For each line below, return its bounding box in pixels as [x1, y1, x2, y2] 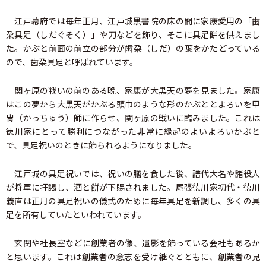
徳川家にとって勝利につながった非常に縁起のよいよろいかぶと [6, 125, 260, 138]
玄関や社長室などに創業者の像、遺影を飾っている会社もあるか [6, 237, 260, 249]
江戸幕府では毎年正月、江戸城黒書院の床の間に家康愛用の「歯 [6, 15, 260, 27]
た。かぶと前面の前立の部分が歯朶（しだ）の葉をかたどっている [6, 42, 260, 55]
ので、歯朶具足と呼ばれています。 [6, 56, 138, 68]
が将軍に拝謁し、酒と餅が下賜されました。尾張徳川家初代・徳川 [6, 181, 260, 194]
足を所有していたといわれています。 [6, 208, 146, 221]
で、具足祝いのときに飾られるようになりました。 [6, 139, 197, 151]
